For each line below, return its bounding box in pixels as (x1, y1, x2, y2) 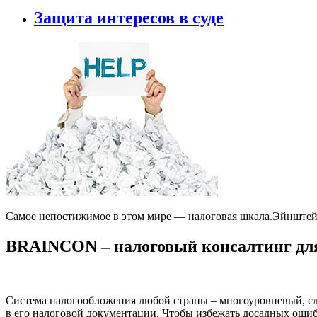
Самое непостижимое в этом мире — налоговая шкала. (6, 209, 272, 222)
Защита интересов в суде (34, 8, 224, 28)
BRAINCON (6, 236, 97, 255)
